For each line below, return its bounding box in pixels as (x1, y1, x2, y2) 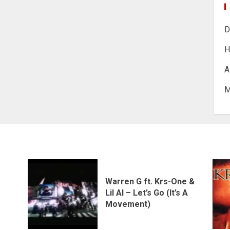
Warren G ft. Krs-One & (105, 176, 195, 186)
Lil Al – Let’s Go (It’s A (105, 187, 188, 198)
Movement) (105, 199, 151, 209)
